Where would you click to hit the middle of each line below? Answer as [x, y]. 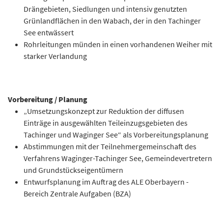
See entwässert [49, 32]
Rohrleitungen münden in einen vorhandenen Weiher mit [118, 44]
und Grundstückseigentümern [73, 170]
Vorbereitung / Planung [48, 99]
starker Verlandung [55, 56]
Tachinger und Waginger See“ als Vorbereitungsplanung [116, 135]
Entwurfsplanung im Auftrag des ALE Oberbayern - [106, 182]
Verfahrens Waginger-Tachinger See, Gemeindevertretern [118, 158]
